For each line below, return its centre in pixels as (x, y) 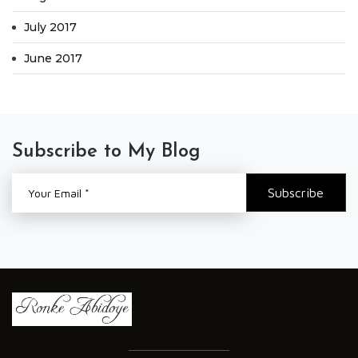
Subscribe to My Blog (106, 152)
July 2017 (50, 27)
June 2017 (53, 58)
